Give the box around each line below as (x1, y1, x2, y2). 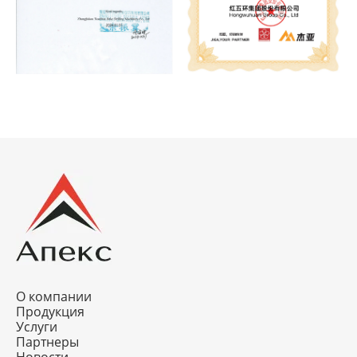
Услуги (16, 318, 57, 336)
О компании (16, 288, 92, 306)
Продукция (16, 303, 84, 321)
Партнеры (16, 333, 79, 351)
